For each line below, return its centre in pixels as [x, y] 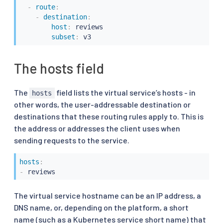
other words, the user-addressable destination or [102, 105]
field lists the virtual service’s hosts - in [125, 93]
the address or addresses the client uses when [97, 128]
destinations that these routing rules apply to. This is [109, 116]
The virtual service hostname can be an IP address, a [108, 196]
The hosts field [59, 68]
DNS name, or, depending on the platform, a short [101, 208]
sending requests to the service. [72, 140]
